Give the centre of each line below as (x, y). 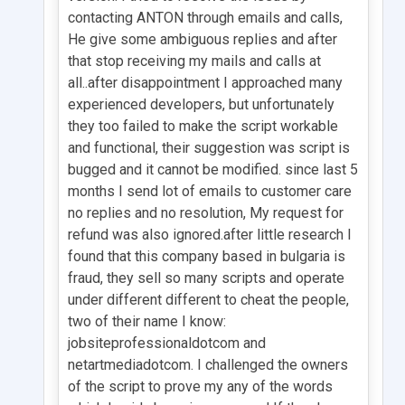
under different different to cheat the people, (208, 299)
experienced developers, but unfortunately (201, 104)
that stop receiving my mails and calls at (194, 61)
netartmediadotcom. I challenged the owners (208, 364)
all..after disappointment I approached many (205, 82)
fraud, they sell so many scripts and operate (206, 278)
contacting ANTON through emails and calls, (205, 17)
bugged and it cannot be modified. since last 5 (213, 169)
